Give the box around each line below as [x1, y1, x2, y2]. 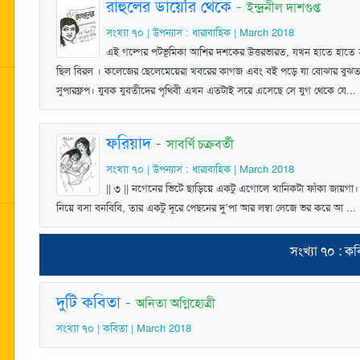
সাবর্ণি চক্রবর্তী [166, 136, 234, 153]
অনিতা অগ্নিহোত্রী [136, 295, 215, 312]
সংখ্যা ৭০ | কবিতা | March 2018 [56, 321, 191, 335]
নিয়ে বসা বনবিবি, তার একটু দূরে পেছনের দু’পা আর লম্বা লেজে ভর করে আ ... [56, 201, 356, 215]
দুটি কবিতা [56, 292, 121, 313]
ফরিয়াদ [106, 133, 151, 153]
